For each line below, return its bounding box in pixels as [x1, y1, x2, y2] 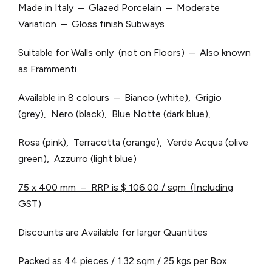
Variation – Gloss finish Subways [18, 18, 165, 30]
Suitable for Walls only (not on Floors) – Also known [18, 47, 251, 59]
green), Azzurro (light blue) [18, 153, 137, 165]
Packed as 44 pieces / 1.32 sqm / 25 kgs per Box [18, 255, 227, 267]
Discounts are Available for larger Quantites [18, 226, 208, 239]
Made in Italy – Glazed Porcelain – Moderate [18, 2, 220, 14]
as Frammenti [18, 63, 76, 75]
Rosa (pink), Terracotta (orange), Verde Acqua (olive [18, 137, 248, 149]
